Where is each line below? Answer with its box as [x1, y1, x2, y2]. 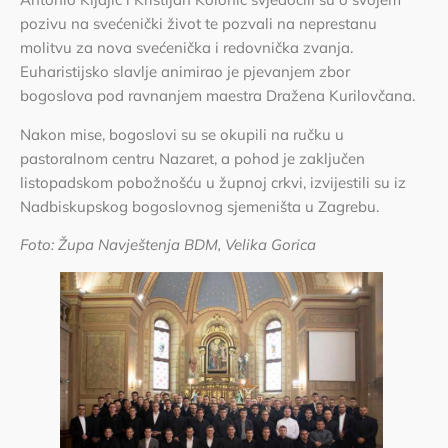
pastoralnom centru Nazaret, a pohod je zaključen [20, 148, 365, 168]
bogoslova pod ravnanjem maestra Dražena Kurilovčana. [20, 86, 415, 106]
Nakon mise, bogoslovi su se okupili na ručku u [20, 124, 344, 144]
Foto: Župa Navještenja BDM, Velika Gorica [20, 235, 316, 254]
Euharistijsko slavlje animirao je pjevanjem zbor [20, 62, 350, 82]
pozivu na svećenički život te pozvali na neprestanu [20, 14, 377, 34]
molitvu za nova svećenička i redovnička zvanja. [20, 38, 353, 58]
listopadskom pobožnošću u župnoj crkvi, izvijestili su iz [20, 172, 406, 192]
